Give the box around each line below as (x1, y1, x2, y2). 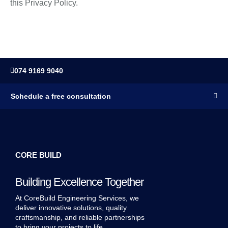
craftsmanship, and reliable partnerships (15, 213, 145, 221)
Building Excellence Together (15, 175, 144, 188)
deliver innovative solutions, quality (15, 203, 127, 212)
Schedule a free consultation (11, 92, 111, 100)
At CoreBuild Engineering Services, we (15, 193, 139, 202)
